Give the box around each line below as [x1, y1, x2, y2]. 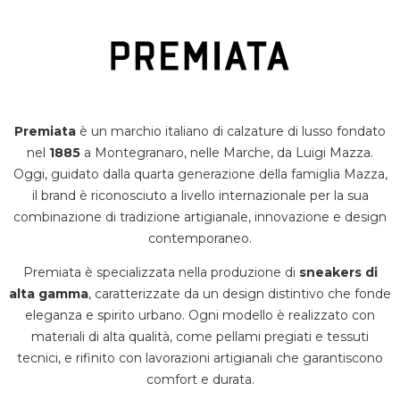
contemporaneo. [148, 230, 252, 246]
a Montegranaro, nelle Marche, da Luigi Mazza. [80, 145, 373, 161]
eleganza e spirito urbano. [25, 307, 185, 323]
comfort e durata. [146, 371, 254, 387]
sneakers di [298, 264, 378, 280]
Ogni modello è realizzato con [188, 307, 375, 323]
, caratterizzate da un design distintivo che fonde [88, 286, 391, 302]
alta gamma [9, 286, 88, 302]
